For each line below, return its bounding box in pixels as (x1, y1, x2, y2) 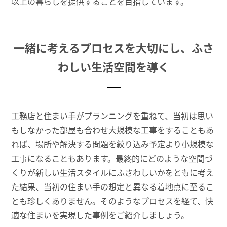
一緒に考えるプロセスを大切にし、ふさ (13, 40, 214, 56)
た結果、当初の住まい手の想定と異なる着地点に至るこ (11, 181, 214, 193)
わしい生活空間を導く (58, 59, 169, 75)
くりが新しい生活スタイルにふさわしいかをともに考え (11, 167, 214, 178)
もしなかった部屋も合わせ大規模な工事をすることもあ (11, 124, 214, 136)
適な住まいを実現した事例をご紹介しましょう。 (11, 209, 190, 221)
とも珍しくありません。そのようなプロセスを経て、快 (11, 195, 214, 207)
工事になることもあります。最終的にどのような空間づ (11, 153, 213, 164)
